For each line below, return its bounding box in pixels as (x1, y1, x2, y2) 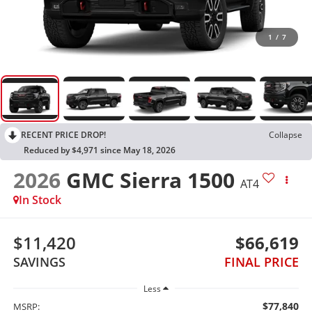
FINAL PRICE (224, 253, 299, 271)
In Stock (18, 192, 61, 208)
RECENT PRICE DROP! (21, 128, 106, 141)
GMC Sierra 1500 (65, 165, 235, 194)
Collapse (269, 128, 302, 141)
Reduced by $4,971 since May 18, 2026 (24, 143, 175, 156)
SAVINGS (13, 253, 65, 271)
